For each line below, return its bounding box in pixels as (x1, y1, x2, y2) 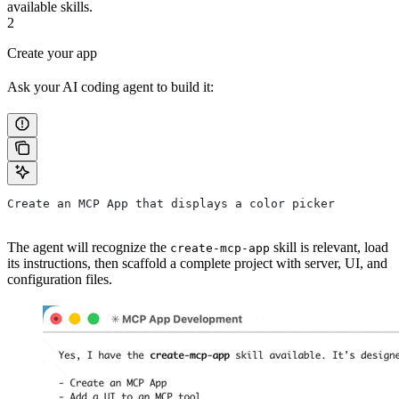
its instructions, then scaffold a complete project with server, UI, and (7, 255, 387, 271)
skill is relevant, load (270, 239, 388, 255)
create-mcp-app (170, 240, 270, 255)
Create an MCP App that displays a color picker (7, 196, 335, 210)
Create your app (7, 45, 97, 61)
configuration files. (7, 271, 112, 287)
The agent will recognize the (7, 239, 170, 255)
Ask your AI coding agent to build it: (7, 78, 214, 94)
